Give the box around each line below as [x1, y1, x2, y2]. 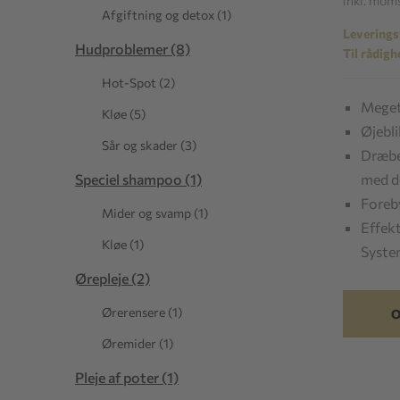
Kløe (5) [102, 106, 146, 121]
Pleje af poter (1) [75, 369, 179, 386]
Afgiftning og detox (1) [102, 7, 231, 22]
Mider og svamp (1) [102, 205, 208, 221]
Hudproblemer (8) [75, 40, 190, 57]
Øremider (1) [102, 336, 173, 351]
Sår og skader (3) [102, 137, 196, 153]
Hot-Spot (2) [102, 75, 175, 90]
